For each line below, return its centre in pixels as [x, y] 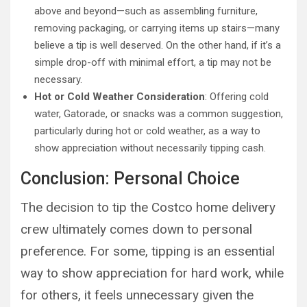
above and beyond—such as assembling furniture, [146, 11]
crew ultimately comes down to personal [136, 229]
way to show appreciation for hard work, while [152, 273]
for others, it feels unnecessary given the [137, 295]
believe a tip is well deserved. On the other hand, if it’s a [158, 45]
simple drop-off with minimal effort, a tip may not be [153, 62]
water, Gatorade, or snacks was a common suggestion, [159, 113]
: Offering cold [237, 96]
